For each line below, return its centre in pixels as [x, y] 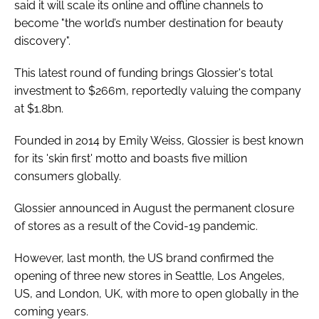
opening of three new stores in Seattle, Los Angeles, [150, 276]
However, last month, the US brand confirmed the [144, 258]
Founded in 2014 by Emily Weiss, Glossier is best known [159, 140]
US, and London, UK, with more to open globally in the [156, 293]
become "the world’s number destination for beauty [149, 23]
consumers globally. [68, 176]
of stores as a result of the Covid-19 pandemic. [136, 226]
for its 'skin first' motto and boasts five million [131, 158]
